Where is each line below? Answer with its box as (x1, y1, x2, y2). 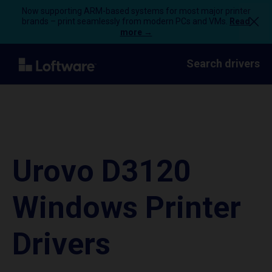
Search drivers (186, 57, 260, 70)
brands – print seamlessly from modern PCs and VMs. (22, 16, 229, 26)
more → (120, 27, 152, 37)
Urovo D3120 (12, 154, 191, 189)
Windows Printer (12, 190, 241, 225)
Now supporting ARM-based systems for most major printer (21, 6, 251, 16)
